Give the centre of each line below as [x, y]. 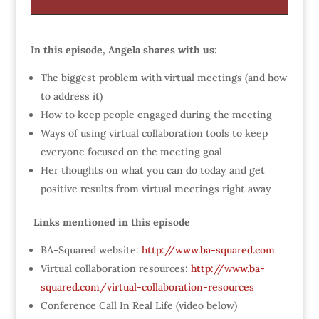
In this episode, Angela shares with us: [124, 49]
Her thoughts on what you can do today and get [152, 170]
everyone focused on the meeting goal [131, 151]
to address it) [71, 96]
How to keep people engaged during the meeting [156, 114]
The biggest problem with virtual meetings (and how [163, 77]
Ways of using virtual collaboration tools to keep [154, 133]
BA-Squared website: [91, 250]
